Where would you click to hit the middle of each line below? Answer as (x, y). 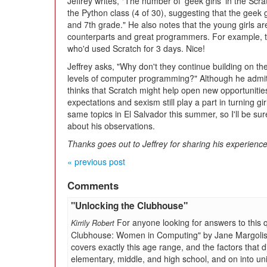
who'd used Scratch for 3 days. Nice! (136, 48)
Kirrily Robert (93, 223)
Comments (93, 185)
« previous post (96, 162)
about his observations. (111, 126)
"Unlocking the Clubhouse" (129, 206)
